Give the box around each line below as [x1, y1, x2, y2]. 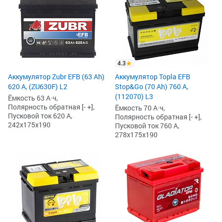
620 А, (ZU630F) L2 [8, 82, 67, 92]
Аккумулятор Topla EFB [115, 72, 190, 82]
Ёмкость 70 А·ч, [115, 103, 165, 113]
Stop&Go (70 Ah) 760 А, [115, 82, 188, 92]
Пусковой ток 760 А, [115, 121, 179, 131]
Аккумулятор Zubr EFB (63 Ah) [8, 72, 105, 82]
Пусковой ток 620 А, [8, 111, 72, 121]
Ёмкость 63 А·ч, [8, 93, 58, 103]
